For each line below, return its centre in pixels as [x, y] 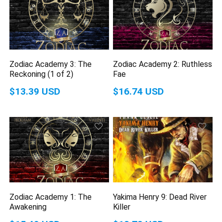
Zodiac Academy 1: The [51, 197]
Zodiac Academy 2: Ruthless [163, 64]
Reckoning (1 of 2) [42, 74]
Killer [122, 207]
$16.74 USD [139, 92]
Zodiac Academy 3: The [51, 64]
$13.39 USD [35, 92]
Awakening [28, 207]
